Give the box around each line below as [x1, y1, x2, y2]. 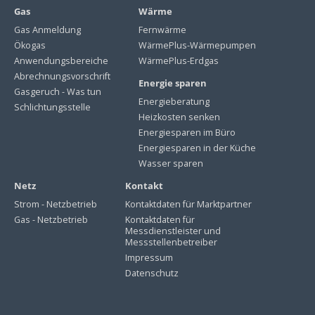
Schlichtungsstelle [14, 101, 91, 113]
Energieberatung [139, 95, 210, 108]
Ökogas [14, 39, 46, 51]
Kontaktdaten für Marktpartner [125, 198, 252, 210]
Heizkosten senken [139, 110, 220, 123]
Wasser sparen [139, 157, 203, 169]
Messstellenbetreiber [125, 236, 217, 248]
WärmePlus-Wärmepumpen [139, 39, 256, 51]
